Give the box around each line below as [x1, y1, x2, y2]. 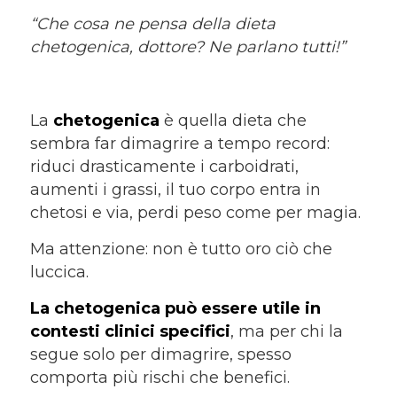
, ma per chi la [230, 322, 343, 342]
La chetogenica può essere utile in [29, 299, 321, 319]
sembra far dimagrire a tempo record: [29, 133, 330, 153]
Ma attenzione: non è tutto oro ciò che [29, 238, 332, 259]
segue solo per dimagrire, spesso [29, 345, 292, 365]
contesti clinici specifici [29, 322, 230, 342]
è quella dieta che [159, 110, 307, 130]
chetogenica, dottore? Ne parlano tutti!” [29, 36, 346, 57]
